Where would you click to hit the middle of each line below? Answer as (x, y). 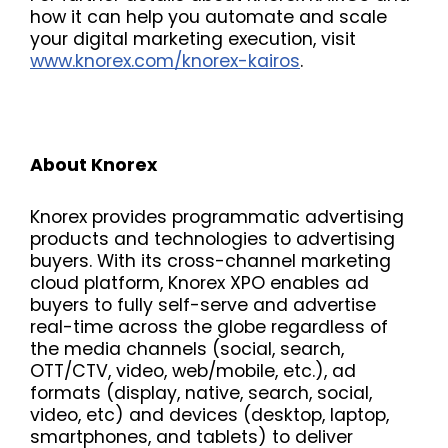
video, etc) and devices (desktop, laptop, (209, 414)
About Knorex (93, 164)
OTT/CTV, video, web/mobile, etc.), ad (193, 370)
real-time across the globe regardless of (209, 326)
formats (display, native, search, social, (201, 392)
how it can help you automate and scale (208, 16)
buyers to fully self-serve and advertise (203, 304)
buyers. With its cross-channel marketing (210, 260)
